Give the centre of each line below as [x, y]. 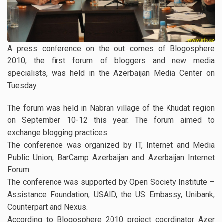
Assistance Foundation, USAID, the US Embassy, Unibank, [111, 195]
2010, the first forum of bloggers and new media [111, 61]
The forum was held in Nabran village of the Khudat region [111, 108]
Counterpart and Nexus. [48, 207]
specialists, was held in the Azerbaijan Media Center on [111, 73]
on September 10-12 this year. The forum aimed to [111, 120]
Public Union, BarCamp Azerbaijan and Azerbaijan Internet [111, 158]
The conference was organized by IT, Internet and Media [111, 145]
